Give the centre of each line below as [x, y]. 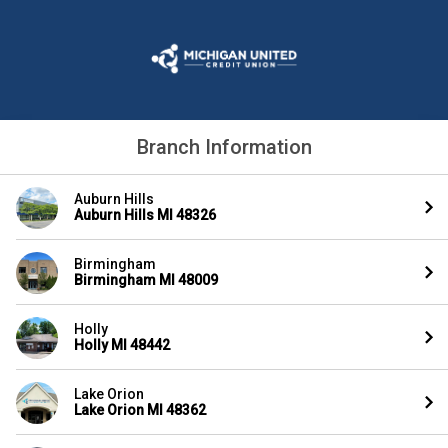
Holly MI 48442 [122, 345]
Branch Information [224, 147]
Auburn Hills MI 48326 [145, 215]
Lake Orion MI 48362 [140, 410]
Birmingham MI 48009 [146, 280]
